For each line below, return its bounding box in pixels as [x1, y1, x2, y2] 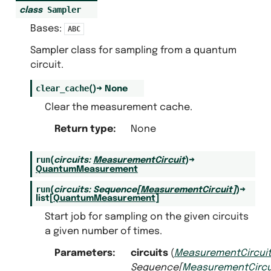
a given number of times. [44, 226, 162, 237]
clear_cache [35, 83, 89, 93]
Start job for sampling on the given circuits [44, 211, 249, 222]
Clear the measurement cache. [44, 102, 192, 113]
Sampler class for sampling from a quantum [30, 45, 237, 56]
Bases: [30, 23, 64, 34]
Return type [54, 123, 113, 134]
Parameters [54, 247, 113, 258]
